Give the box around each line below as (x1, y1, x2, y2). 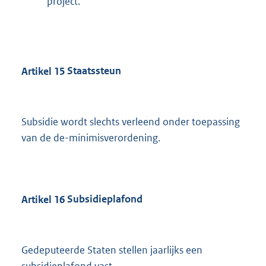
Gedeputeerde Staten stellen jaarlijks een (21, 243, 202, 257)
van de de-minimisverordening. (21, 131, 160, 144)
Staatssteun (65, 64, 121, 78)
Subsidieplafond (65, 192, 142, 206)
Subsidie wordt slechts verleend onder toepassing (21, 115, 240, 128)
